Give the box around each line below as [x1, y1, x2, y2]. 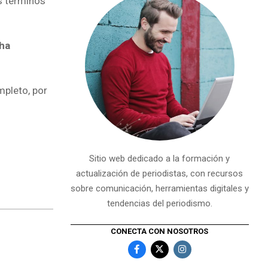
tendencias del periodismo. [106, 198, 212, 209]
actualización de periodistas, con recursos [76, 168, 243, 179]
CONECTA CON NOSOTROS [111, 226, 209, 236]
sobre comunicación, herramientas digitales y [70, 183, 249, 194]
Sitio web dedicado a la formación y [89, 153, 230, 164]
